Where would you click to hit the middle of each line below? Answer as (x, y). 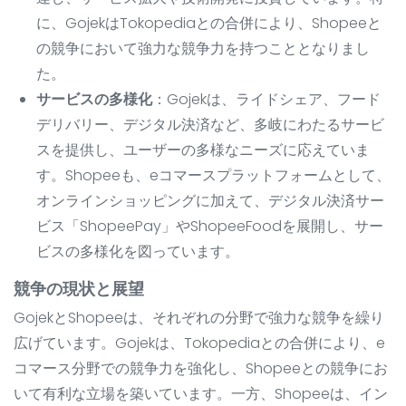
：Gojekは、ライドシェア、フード (266, 100)
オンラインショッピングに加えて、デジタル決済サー (210, 201)
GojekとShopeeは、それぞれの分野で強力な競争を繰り (199, 318)
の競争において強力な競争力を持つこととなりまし (203, 49)
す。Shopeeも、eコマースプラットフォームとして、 (213, 176)
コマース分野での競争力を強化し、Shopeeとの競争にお (201, 369)
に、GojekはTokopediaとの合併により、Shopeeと (209, 24)
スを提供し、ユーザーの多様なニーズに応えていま (203, 150)
